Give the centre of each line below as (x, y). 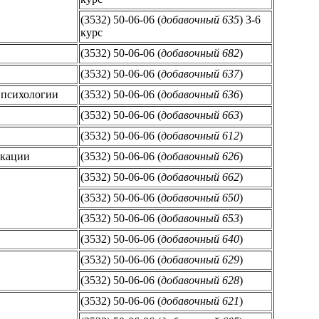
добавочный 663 (200, 115)
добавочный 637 (200, 73)
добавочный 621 (200, 300)
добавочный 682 (200, 53)
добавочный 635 (200, 19)
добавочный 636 (200, 94)
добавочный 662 (200, 177)
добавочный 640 (200, 239)
